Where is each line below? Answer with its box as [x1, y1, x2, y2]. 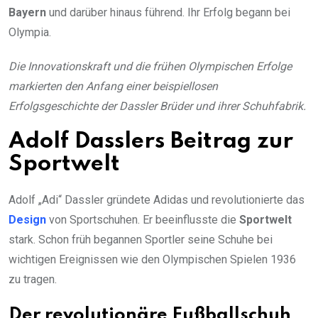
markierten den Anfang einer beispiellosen [9, 79, 218, 94]
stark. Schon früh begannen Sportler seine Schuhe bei [9, 233, 273, 247]
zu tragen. [9, 273, 57, 287]
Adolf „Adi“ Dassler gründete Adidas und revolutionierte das [9, 193, 305, 207]
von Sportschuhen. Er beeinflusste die [46, 213, 239, 227]
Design [9, 213, 46, 227]
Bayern [9, 6, 46, 20]
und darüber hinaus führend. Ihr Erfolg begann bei [46, 6, 290, 20]
